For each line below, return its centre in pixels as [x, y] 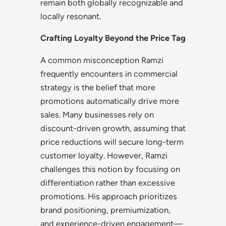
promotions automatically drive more [110, 101]
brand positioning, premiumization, [105, 210]
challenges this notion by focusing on [110, 169]
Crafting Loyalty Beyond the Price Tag [113, 38]
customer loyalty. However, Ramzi [104, 155]
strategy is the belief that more [98, 87]
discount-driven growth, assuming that [113, 128]
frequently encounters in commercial [109, 73]
